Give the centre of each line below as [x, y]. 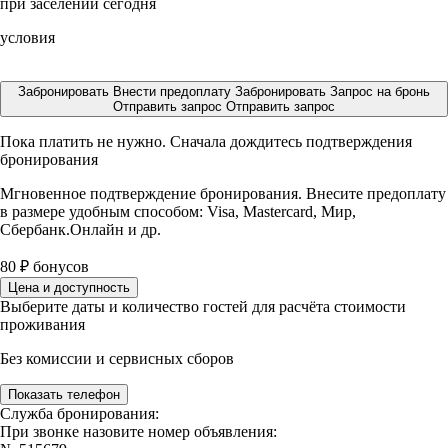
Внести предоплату [174, 91]
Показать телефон [64, 394]
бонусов [59, 266]
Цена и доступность [69, 287]
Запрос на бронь [380, 91]
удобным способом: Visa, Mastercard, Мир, [212, 211]
